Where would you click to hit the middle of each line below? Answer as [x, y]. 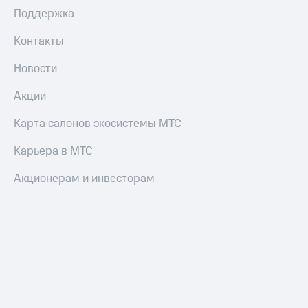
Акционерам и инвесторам [84, 179]
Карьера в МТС [53, 152]
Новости [35, 69]
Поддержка [44, 14]
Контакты [39, 42]
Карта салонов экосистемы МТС [98, 124]
